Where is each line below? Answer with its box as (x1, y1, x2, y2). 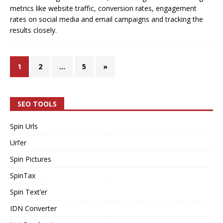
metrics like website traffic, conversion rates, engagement (10, 3, 197, 13)
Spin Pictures (10, 154, 51, 164)
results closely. (10, 25, 57, 35)
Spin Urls (10, 121, 38, 131)
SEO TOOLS (17, 99, 57, 109)
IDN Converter (10, 203, 57, 213)
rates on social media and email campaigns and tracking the (10, 14, 203, 24)
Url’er (10, 137, 26, 147)
